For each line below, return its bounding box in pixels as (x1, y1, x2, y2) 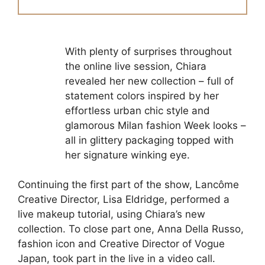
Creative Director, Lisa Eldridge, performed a (18, 193, 230, 206)
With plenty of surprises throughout (65, 45, 232, 57)
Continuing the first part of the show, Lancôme (18, 179, 239, 191)
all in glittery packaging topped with (65, 134, 234, 146)
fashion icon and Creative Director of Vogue (18, 238, 225, 250)
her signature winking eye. (65, 148, 190, 161)
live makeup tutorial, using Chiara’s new (18, 208, 205, 221)
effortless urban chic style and (65, 104, 210, 117)
